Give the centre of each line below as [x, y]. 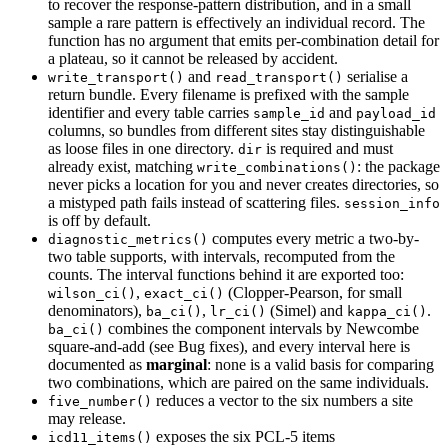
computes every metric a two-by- [313, 238]
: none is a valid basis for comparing [320, 364]
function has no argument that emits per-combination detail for [243, 40]
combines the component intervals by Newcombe [261, 328]
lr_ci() [238, 311]
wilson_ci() [92, 293]
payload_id [396, 113]
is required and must [327, 148]
